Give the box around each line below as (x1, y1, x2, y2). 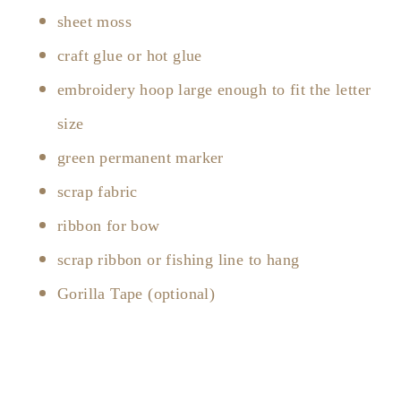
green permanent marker (57, 148, 224, 166)
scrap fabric (57, 182, 138, 200)
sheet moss (57, 12, 132, 30)
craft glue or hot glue (57, 46, 202, 64)
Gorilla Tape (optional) (57, 284, 216, 303)
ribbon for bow (57, 216, 160, 235)
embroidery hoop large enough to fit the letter (57, 80, 371, 98)
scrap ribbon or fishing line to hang (57, 250, 300, 269)
